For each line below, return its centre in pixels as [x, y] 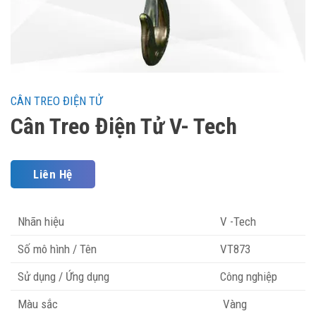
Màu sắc [38, 304]
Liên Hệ [53, 174]
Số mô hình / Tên [57, 249]
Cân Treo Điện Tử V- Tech [124, 127]
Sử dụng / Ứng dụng [63, 277]
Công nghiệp [248, 277]
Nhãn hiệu [41, 222]
